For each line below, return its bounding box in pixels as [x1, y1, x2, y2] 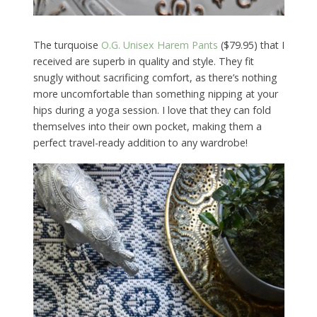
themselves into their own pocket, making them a [33, 120, 262, 134]
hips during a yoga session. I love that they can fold [33, 103, 271, 117]
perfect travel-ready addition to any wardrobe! [33, 136, 248, 150]
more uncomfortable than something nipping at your [33, 87, 278, 101]
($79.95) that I [217, 38, 284, 52]
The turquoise [33, 38, 101, 52]
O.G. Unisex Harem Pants [100, 38, 218, 52]
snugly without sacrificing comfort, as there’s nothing [33, 71, 277, 85]
